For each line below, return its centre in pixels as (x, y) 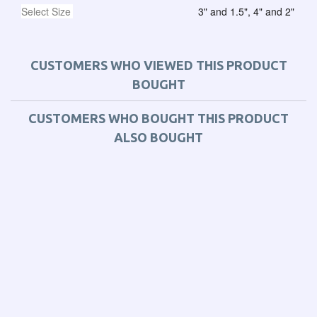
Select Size (46, 11)
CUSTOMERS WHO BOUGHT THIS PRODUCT (158, 118)
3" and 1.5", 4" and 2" (246, 11)
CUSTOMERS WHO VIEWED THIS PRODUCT (158, 65)
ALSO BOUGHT (158, 137)
